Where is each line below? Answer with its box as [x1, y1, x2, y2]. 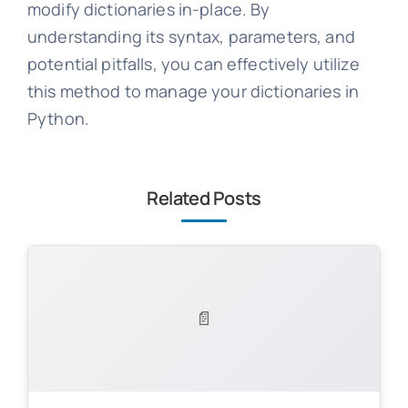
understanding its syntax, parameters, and [26, 25, 355, 47]
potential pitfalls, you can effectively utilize [26, 52, 360, 75]
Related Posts [147, 185, 261, 210]
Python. [26, 107, 89, 129]
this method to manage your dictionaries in [26, 79, 360, 102]
